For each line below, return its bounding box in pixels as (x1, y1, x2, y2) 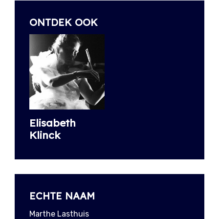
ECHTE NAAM (29, 189, 95, 202)
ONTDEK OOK (29, 16, 98, 28)
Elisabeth (29, 116, 76, 129)
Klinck (29, 128, 60, 141)
